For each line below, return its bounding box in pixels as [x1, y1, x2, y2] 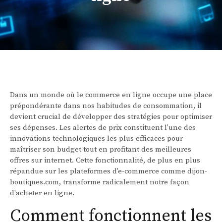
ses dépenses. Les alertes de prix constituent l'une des [10, 123, 196, 133]
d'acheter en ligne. [10, 188, 74, 198]
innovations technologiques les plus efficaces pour [10, 134, 183, 144]
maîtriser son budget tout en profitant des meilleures [10, 145, 191, 155]
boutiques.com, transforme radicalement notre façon [10, 177, 189, 187]
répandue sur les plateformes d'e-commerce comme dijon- [10, 166, 207, 176]
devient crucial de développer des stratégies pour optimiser [10, 112, 212, 122]
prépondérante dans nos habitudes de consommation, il [10, 101, 202, 111]
